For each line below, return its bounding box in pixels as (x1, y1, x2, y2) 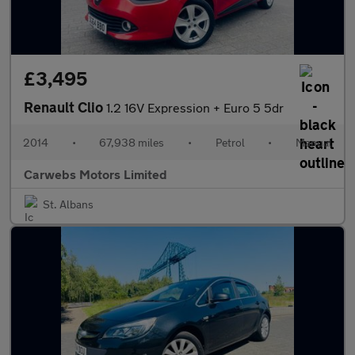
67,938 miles (99, 136, 165, 149)
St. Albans (43, 197, 94, 211)
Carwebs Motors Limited (24, 166, 167, 181)
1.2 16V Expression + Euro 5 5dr (106, 100, 284, 115)
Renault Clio (24, 98, 106, 116)
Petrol (215, 136, 245, 149)
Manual (295, 136, 332, 149)
